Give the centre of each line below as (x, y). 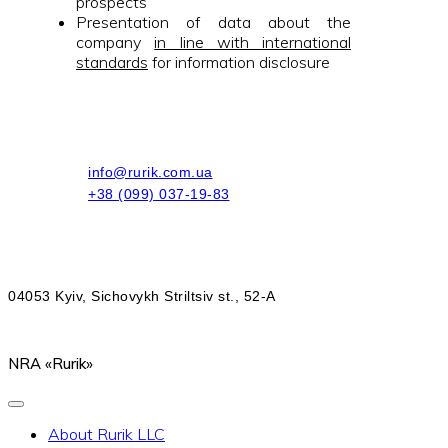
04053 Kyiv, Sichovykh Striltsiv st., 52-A (142, 295)
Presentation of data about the (213, 22)
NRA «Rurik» (50, 363)
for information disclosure (239, 62)
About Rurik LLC (106, 433)
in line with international (252, 42)
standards (112, 62)
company (115, 42)
